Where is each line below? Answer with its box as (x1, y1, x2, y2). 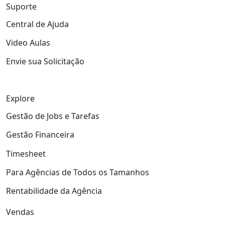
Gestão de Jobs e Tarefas (6, 110, 99, 122)
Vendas (6, 206, 34, 217)
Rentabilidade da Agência (6, 185, 102, 196)
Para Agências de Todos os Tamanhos (6, 166, 149, 178)
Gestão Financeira (6, 129, 74, 141)
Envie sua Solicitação (6, 56, 84, 67)
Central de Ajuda (6, 18, 69, 30)
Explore (6, 93, 35, 104)
